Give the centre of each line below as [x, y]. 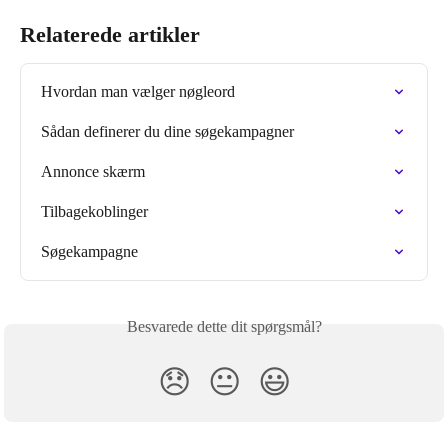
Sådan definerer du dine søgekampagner [167, 131]
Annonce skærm [93, 171]
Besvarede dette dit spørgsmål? [224, 326]
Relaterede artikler [110, 34]
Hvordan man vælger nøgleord [138, 91]
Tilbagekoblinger [94, 211]
